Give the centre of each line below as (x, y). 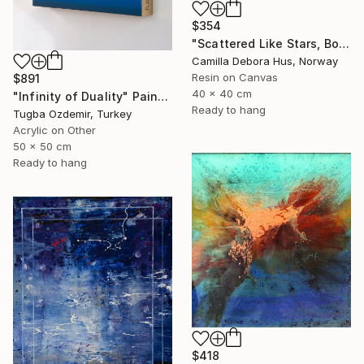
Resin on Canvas (235, 78)
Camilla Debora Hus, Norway (265, 61)
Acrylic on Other (54, 130)
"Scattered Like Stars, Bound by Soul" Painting (344, 44)
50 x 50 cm (42, 147)
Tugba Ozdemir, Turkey (72, 114)
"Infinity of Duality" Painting (163, 97)
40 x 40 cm (222, 94)
